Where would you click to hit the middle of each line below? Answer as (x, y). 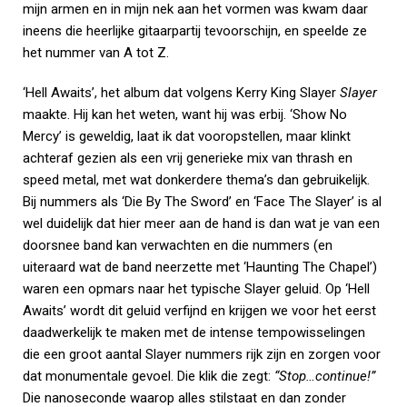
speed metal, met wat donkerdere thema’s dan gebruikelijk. (196, 180)
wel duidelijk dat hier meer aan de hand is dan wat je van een (201, 223)
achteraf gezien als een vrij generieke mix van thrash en (188, 158)
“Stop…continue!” (325, 376)
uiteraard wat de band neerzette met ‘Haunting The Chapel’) (200, 267)
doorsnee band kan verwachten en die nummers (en (178, 245)
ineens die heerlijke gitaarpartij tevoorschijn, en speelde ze (195, 31)
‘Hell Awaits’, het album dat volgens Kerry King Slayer (181, 93)
